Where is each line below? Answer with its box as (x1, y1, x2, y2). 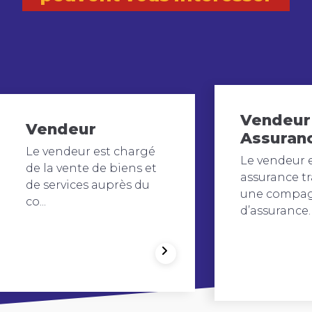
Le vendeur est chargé (26, 145, 155, 159)
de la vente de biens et (26, 162, 157, 175)
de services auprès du (26, 178, 150, 192)
